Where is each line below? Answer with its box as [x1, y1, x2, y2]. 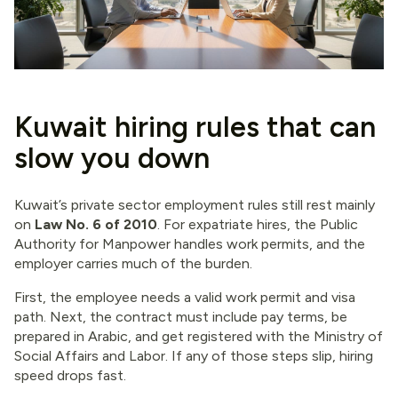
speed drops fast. [14, 366, 126, 384]
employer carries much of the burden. [14, 254, 252, 272]
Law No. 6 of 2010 [35, 215, 157, 233]
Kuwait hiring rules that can [14, 109, 376, 144]
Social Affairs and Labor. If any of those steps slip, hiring [14, 346, 373, 364]
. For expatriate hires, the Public [157, 215, 358, 233]
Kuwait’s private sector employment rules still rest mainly [14, 195, 375, 213]
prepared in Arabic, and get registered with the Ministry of [14, 327, 383, 345]
